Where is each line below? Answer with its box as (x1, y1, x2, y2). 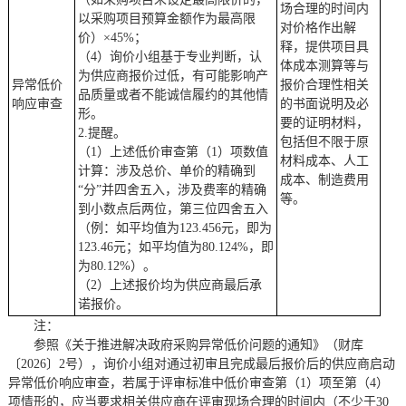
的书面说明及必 (279, 97, 369, 111)
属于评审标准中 (134, 376, 224, 390)
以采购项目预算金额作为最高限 (77, 12, 256, 25)
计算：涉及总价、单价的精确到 (77, 164, 256, 178)
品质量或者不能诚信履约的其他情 (77, 88, 268, 101)
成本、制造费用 (279, 173, 369, 187)
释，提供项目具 (279, 40, 369, 53)
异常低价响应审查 (7, 376, 110, 390)
